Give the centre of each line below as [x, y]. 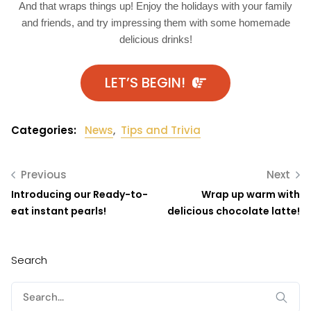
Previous [44, 174]
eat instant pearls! [59, 211]
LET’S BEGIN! [145, 82]
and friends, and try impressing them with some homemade [155, 22]
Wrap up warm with [251, 194]
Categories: [45, 130]
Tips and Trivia [161, 130]
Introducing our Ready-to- [79, 194]
